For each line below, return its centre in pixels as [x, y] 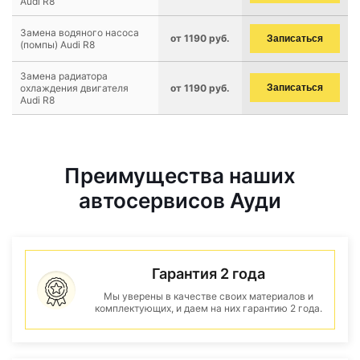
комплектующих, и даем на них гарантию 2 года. [208, 308]
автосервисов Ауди [180, 200]
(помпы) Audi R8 [57, 45]
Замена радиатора [64, 76]
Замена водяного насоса [80, 33]
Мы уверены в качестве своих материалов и [208, 296]
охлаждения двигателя [74, 88]
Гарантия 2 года [208, 274]
